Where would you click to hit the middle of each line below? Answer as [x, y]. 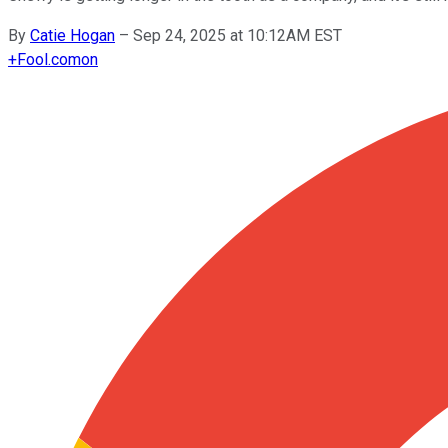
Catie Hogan [72, 35]
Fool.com [49, 59]
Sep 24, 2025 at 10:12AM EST [237, 35]
